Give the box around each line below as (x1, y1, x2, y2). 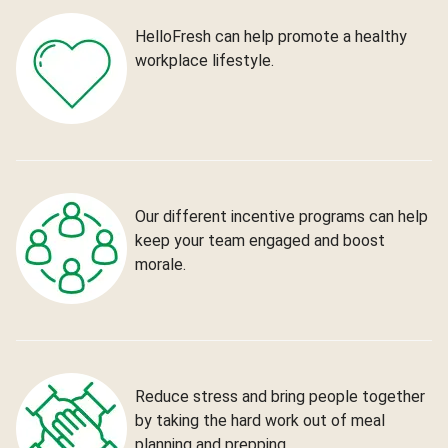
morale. (135, 254, 186, 274)
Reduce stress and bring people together (135, 386, 425, 406)
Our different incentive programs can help (135, 206, 428, 226)
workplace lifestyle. (135, 50, 274, 70)
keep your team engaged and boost (135, 230, 385, 250)
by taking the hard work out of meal (135, 410, 385, 430)
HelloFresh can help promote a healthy (135, 26, 407, 46)
